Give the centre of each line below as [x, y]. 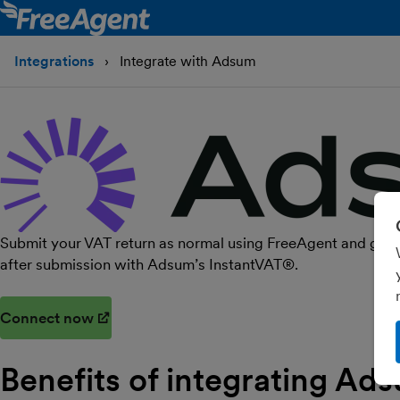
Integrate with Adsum [186, 61]
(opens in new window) [191, 318]
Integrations [54, 61]
